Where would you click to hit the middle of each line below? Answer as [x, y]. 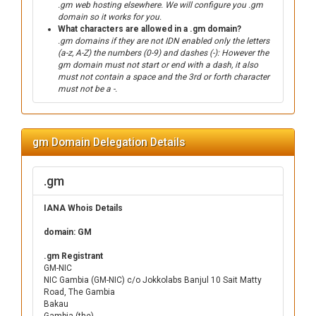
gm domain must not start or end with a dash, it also [158, 65]
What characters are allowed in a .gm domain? [150, 29]
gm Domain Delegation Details [109, 142]
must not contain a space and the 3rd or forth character [164, 77]
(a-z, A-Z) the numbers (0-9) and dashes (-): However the [163, 53]
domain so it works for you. [110, 17]
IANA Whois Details [83, 208]
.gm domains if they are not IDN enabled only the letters [164, 41]
